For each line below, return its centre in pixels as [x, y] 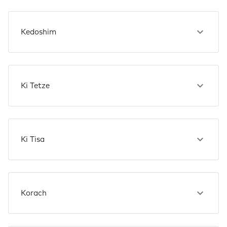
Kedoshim [39, 32]
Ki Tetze [35, 86]
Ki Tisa [33, 139]
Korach [34, 193]
